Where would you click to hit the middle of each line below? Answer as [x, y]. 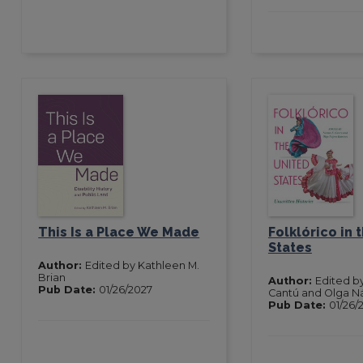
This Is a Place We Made [119, 232]
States [290, 247]
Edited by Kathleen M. [143, 265]
